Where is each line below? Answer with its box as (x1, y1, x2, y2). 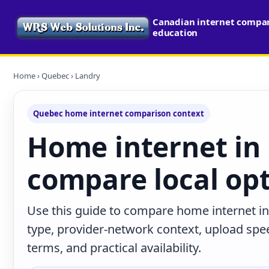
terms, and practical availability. (27, 240, 201, 256)
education (153, 26, 198, 38)
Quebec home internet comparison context (33, 108, 204, 119)
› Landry (69, 70, 100, 81)
